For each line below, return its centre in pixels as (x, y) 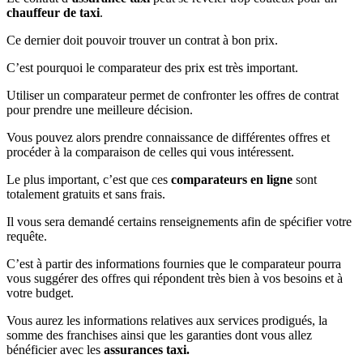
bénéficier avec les (55, 349)
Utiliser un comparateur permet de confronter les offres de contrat (173, 95)
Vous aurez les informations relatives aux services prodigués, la (167, 320)
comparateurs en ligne (230, 179)
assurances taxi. (147, 349)
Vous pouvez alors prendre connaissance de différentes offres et (168, 137)
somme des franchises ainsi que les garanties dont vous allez (159, 335)
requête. (27, 236)
